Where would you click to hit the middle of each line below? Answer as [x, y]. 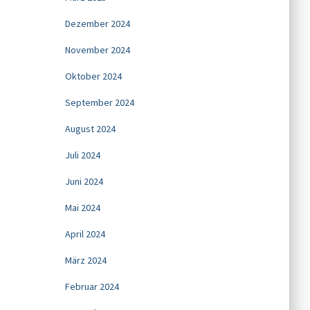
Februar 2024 [92, 286]
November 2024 [97, 50]
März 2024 [85, 260]
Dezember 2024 [97, 24]
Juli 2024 [82, 155]
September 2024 [99, 102]
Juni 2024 [84, 181]
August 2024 [90, 129]
